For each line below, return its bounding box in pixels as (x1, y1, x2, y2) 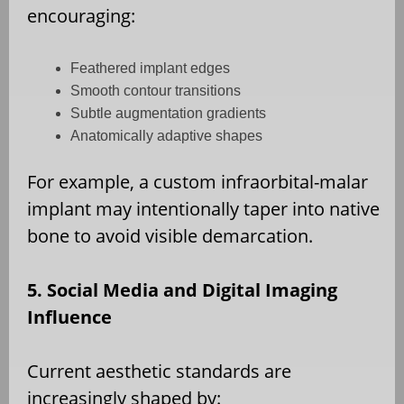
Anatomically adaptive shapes (70, 127, 262, 143)
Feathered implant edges (70, 60, 230, 76)
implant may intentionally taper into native (27, 196, 380, 221)
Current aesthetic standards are (27, 358, 291, 383)
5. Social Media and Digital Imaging (27, 277, 337, 302)
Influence (27, 304, 112, 329)
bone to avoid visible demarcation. (27, 223, 313, 248)
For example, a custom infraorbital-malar (27, 169, 368, 194)
